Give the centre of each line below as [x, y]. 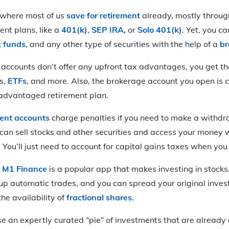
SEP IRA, [109, 29]
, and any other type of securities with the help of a [123, 44]
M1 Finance [25, 168]
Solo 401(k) [160, 29]
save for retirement [103, 15]
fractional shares [99, 197]
